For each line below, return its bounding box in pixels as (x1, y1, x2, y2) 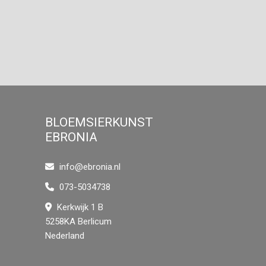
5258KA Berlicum (45, 216, 112, 227)
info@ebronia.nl (59, 161, 121, 172)
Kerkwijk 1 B (55, 202, 103, 213)
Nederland (45, 230, 84, 241)
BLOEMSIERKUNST (45, 115, 153, 129)
